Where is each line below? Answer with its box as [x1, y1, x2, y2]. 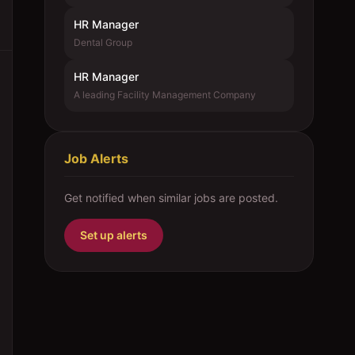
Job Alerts [64, 151, 128, 166]
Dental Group [74, 36, 132, 48]
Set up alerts [80, 228, 147, 242]
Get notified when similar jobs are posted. [64, 191, 278, 204]
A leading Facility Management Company [74, 89, 256, 101]
